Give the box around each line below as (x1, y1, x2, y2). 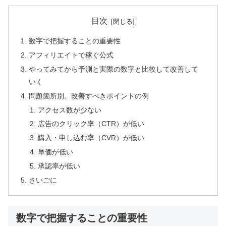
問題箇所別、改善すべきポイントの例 (29, 91, 149, 100)
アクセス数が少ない (37, 105, 101, 114)
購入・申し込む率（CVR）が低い (37, 134, 144, 142)
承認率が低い (37, 162, 80, 170)
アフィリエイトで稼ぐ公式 (29, 50, 114, 59)
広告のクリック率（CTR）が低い (37, 120, 144, 128)
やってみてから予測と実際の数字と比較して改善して (29, 65, 199, 73)
